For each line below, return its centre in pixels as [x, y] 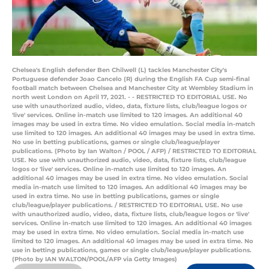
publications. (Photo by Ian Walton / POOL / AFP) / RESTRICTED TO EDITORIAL [134, 151]
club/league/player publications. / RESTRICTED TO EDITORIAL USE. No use [127, 205]
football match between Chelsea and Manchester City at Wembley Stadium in [133, 88]
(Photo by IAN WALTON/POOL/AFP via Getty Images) [95, 259]
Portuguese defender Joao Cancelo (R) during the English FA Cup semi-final [131, 79]
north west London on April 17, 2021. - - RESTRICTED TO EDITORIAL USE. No [130, 97]
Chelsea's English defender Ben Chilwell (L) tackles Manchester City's [119, 70]
